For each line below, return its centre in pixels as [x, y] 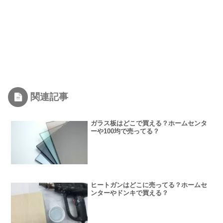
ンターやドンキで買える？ [130, 193]
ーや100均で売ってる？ [125, 131]
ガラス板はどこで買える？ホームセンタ [149, 123]
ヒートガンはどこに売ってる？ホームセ [149, 185]
